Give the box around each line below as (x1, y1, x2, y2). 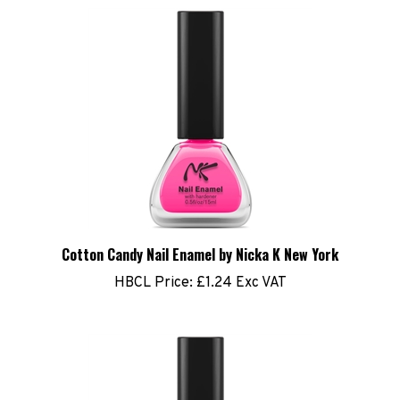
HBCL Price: (113, 262, 193, 279)
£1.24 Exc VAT (192, 262, 287, 279)
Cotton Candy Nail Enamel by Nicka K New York (62, 231, 338, 253)
